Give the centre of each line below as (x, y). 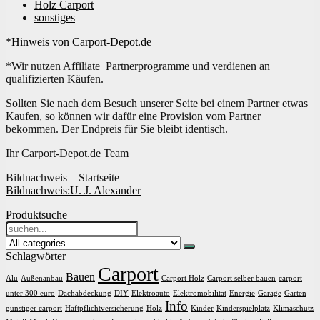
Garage (270, 293)
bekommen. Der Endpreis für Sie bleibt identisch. (117, 129)
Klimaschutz (293, 308)
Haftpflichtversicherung (104, 308)
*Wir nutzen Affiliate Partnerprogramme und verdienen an (138, 66)
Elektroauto (151, 293)
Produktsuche (36, 215)
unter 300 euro (30, 293)
